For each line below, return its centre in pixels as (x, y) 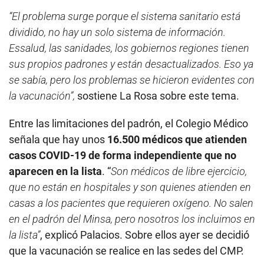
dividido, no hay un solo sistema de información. (117, 32)
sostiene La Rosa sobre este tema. (157, 95)
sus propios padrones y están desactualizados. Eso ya (131, 64)
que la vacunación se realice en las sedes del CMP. (126, 250)
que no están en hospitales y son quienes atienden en (130, 187)
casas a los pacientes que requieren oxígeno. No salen (131, 203)
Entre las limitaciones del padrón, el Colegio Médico (128, 123)
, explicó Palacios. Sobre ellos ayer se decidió (145, 235)
